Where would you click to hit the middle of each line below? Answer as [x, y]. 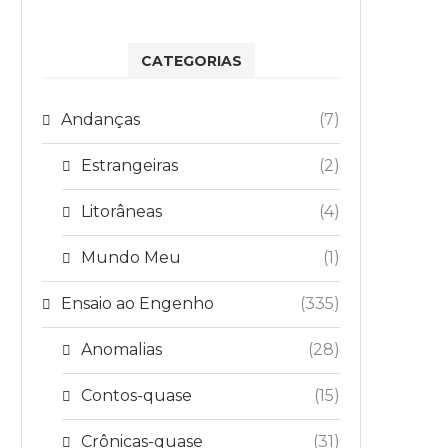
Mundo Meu [131, 257]
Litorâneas [121, 211]
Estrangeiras [129, 165]
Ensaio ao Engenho [137, 303]
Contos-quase [136, 395]
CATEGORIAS [191, 61]
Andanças [100, 119]
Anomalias [121, 349]
